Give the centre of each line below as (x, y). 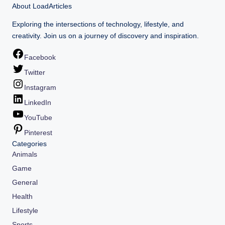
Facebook (40, 58)
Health (22, 197)
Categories (29, 144)
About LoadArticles (42, 6)
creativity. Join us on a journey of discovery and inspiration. (105, 36)
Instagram (40, 88)
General (25, 183)
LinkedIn (38, 103)
